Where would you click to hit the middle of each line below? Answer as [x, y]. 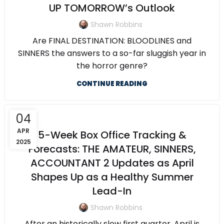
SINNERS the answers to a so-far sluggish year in [112, 53]
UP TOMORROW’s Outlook [112, 8]
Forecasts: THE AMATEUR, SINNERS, [112, 149]
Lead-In [112, 191]
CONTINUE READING [112, 84]
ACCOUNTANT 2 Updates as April [112, 163]
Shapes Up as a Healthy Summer [112, 177]
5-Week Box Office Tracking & [112, 135]
